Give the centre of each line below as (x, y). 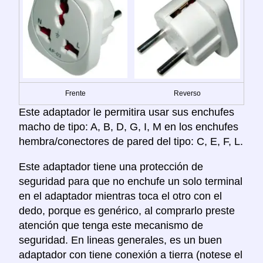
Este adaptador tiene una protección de (111, 166)
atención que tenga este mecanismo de (111, 225)
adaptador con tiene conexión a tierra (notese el (131, 254)
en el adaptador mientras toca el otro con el (120, 196)
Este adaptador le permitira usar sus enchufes (127, 112)
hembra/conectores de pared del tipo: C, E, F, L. (131, 141)
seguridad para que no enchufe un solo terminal (131, 181)
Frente (75, 93)
